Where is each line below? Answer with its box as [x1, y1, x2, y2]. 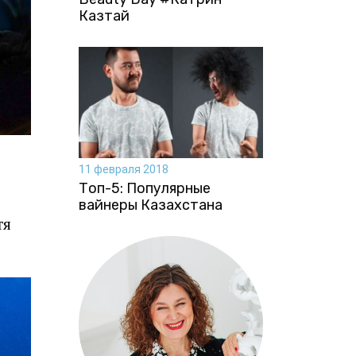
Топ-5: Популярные [78, 179, 211, 197]
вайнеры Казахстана [78, 195, 222, 214]
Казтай [78, 7, 130, 25]
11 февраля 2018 [78, 162, 168, 176]
